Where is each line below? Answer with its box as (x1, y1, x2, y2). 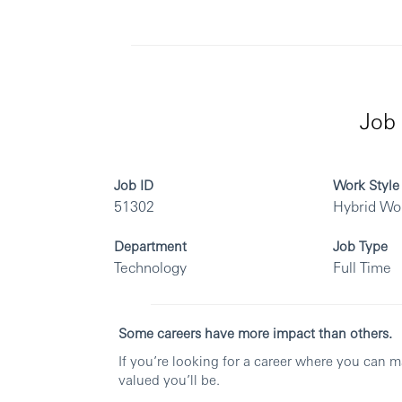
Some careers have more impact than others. (118, 324, 392, 342)
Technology (114, 258, 187, 277)
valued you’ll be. (118, 371, 220, 389)
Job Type (333, 237, 389, 255)
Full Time (333, 258, 392, 277)
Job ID (114, 176, 153, 194)
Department (114, 237, 187, 255)
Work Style (333, 176, 400, 194)
